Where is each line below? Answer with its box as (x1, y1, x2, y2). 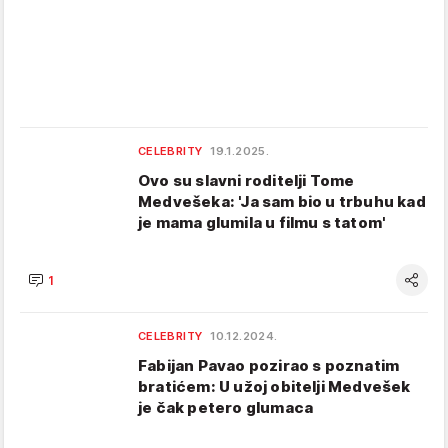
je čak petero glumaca (138, 398, 314, 417)
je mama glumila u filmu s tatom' (138, 213, 387, 232)
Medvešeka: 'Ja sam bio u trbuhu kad (138, 192, 426, 211)
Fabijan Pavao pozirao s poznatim (138, 356, 400, 375)
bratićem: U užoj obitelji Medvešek (138, 377, 411, 396)
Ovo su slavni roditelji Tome (138, 171, 355, 190)
